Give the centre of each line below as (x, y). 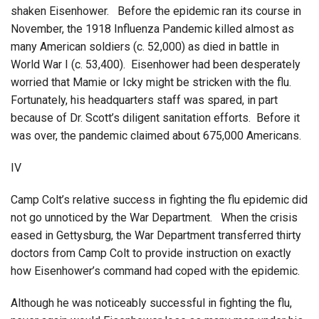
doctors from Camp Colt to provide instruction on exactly (151, 253)
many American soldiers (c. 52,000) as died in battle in (145, 46)
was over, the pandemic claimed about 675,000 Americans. (156, 135)
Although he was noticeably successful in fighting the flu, (151, 303)
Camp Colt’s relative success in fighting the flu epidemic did (159, 199)
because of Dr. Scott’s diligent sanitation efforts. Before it (155, 117)
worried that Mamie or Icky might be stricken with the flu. (152, 82)
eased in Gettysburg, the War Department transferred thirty (156, 235)
